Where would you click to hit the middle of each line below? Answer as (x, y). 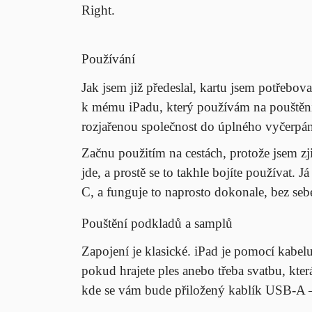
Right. (98, 10)
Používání (108, 58)
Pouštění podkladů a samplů (157, 223)
